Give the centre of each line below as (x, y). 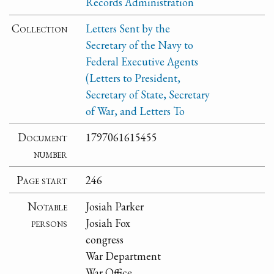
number (51, 154)
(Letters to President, (133, 78)
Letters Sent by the (128, 28)
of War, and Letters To (135, 111)
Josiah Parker (115, 206)
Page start (42, 180)
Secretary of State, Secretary (148, 94)
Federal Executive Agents (142, 61)
